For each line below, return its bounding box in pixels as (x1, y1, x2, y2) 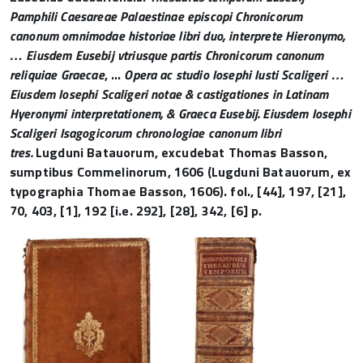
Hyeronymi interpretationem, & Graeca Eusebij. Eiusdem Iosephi (10, 104, 351, 123)
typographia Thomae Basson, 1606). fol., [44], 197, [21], (10, 181, 346, 201)
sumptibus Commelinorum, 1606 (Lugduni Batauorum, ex (10, 162, 352, 181)
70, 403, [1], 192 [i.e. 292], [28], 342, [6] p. (10, 201, 263, 220)
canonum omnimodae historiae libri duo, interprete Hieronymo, (10, 26, 346, 45)
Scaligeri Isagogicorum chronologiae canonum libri (10, 123, 281, 143)
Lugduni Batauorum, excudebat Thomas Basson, (32, 143, 327, 162)
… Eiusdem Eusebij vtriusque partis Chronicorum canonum (10, 45, 324, 65)
